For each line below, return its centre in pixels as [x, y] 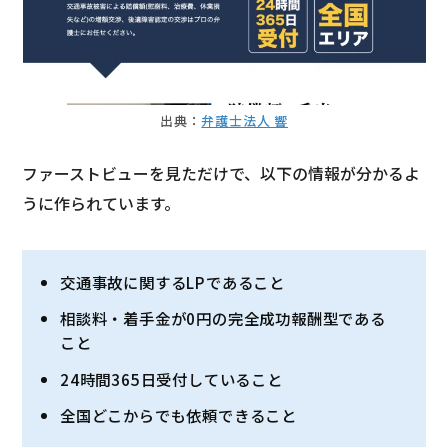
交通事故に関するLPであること [173, 282]
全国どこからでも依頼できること [179, 415]
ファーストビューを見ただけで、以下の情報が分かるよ [221, 173]
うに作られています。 [101, 203]
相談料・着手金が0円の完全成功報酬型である [223, 318]
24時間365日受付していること [171, 378]
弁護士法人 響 [244, 120]
